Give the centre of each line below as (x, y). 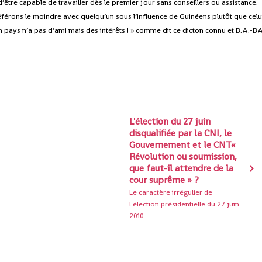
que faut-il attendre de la (182, 168)
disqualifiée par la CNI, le (181, 133)
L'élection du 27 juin (170, 122)
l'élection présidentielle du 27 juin (185, 204)
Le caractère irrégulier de (171, 192)
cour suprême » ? (164, 180)
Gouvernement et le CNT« (183, 145)
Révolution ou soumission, (183, 157)
